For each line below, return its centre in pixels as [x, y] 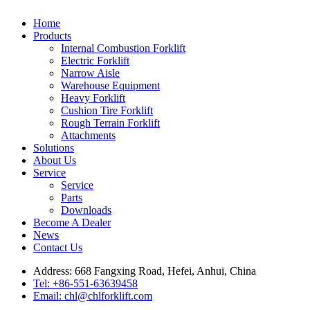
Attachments [88, 136]
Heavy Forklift [93, 98]
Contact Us [58, 248]
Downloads [86, 210]
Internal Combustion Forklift [123, 48]
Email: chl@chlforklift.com [93, 296]
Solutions [54, 148]
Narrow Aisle [90, 73]
